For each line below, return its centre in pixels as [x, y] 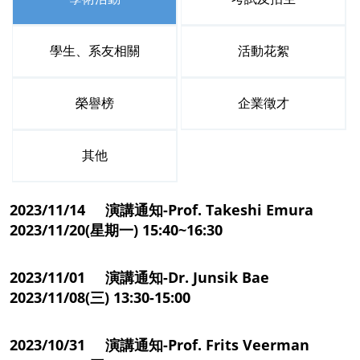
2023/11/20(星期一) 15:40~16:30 [116, 229]
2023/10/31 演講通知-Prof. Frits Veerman [160, 344]
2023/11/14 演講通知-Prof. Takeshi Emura [162, 209]
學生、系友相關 [94, 51]
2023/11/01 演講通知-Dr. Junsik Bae [139, 277]
